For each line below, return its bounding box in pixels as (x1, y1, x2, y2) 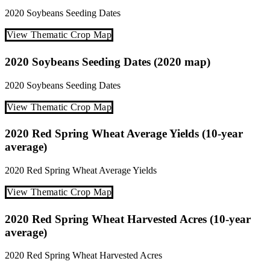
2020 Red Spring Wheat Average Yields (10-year (5, 127, 243, 140)
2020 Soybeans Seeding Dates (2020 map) (5, 55, 210, 68)
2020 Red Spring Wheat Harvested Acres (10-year (5, 212, 251, 225)
